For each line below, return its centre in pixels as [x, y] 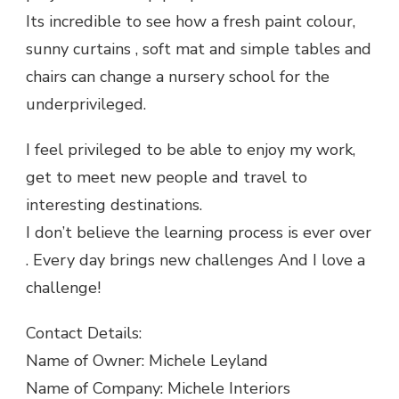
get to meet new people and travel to [167, 177]
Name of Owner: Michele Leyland [147, 361]
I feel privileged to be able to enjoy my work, [191, 150]
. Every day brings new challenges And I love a [195, 260]
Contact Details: [84, 333]
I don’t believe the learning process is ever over [199, 232]
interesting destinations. [114, 205]
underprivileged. [86, 104]
